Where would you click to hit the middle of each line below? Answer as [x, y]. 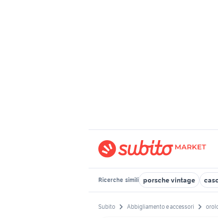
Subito [107, 207]
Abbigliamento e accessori [161, 207]
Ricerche [111, 180]
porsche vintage [169, 180]
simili [131, 180]
